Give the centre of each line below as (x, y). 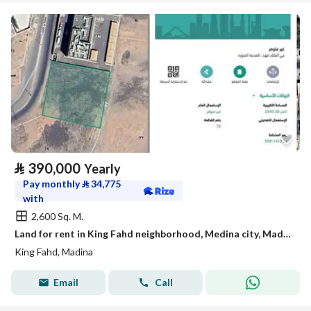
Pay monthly (52, 184)
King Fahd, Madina (54, 252)
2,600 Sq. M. (57, 216)
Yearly (102, 169)
